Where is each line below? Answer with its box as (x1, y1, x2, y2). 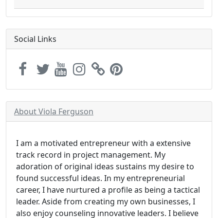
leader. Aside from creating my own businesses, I (16, 196, 195, 207)
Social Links (14, 34, 56, 44)
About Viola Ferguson (14, 106, 93, 117)
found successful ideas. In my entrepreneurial (16, 173, 185, 183)
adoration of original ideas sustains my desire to (16, 161, 194, 172)
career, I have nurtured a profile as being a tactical (16, 184, 200, 195)
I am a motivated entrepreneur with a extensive (16, 138, 191, 148)
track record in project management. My (16, 149, 165, 160)
